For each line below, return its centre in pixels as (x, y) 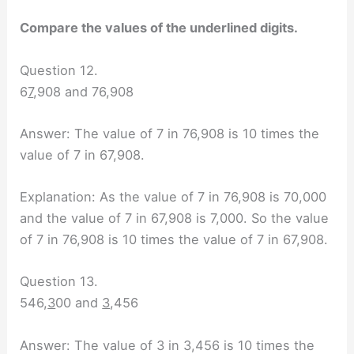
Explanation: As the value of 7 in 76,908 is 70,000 (173, 197)
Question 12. (59, 70)
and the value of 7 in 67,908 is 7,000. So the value (175, 218)
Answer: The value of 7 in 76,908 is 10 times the (170, 133)
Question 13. (59, 282)
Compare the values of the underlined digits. (159, 28)
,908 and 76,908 (84, 91)
